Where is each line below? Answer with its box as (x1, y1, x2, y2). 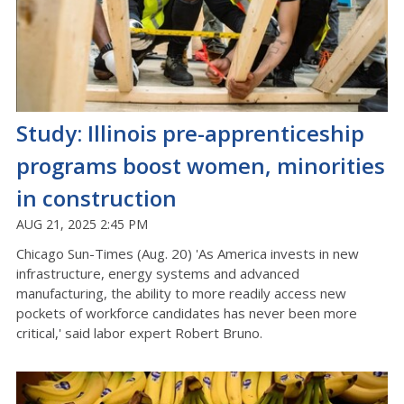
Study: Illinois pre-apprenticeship (16, 117, 364, 148)
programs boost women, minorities (16, 150, 385, 180)
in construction (16, 182, 177, 213)
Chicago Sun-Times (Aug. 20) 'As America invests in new (16, 243, 359, 262)
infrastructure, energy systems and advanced (16, 263, 299, 282)
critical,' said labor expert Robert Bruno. (16, 323, 262, 342)
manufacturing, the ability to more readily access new (16, 283, 346, 302)
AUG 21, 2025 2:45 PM (16, 215, 148, 233)
